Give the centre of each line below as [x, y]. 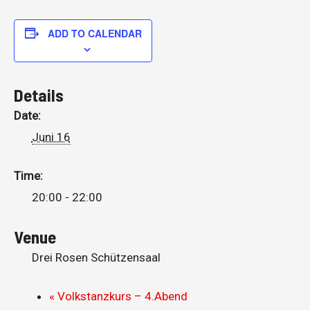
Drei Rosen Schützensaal [96, 257]
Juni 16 [51, 137]
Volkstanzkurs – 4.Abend [121, 297]
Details [39, 94]
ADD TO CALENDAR [94, 33]
